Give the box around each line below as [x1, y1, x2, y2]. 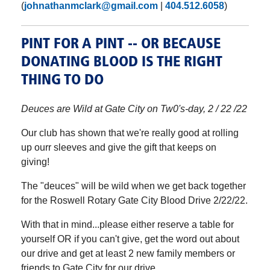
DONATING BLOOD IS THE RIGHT [21, 55, 222, 70]
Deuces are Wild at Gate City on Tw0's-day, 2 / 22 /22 [21, 103, 247, 114]
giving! [21, 156, 54, 167]
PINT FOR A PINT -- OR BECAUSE [21, 37, 221, 52]
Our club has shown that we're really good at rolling [21, 127, 239, 138]
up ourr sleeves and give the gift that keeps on [21, 142, 216, 152]
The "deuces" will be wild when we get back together [21, 180, 246, 191]
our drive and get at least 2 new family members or [21, 248, 235, 259]
